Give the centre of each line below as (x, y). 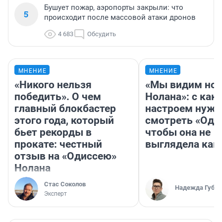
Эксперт (55, 194)
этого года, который (64, 121)
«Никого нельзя (53, 85)
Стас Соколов (65, 184)
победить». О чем (58, 97)
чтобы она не (178, 133)
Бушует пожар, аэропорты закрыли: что (114, 8)
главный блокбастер (65, 109)
